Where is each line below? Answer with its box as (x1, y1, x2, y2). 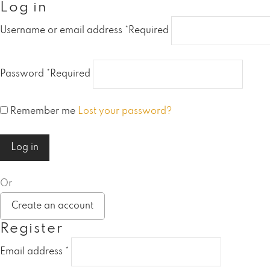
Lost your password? (78, 107, 172, 116)
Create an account (11, 201, 93, 211)
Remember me (10, 107, 75, 116)
